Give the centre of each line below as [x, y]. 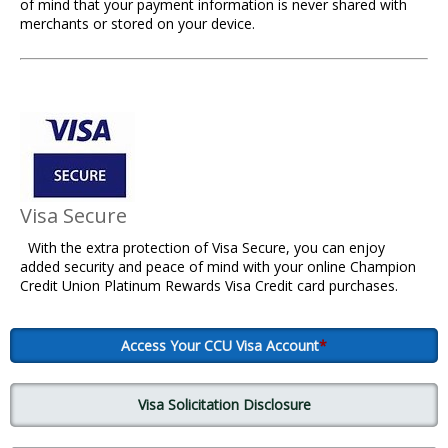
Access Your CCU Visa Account [220, 345]
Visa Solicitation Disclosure [224, 405]
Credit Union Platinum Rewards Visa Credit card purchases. [209, 286]
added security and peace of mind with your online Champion [218, 267]
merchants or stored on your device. [137, 24]
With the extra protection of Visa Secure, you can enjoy [202, 248]
